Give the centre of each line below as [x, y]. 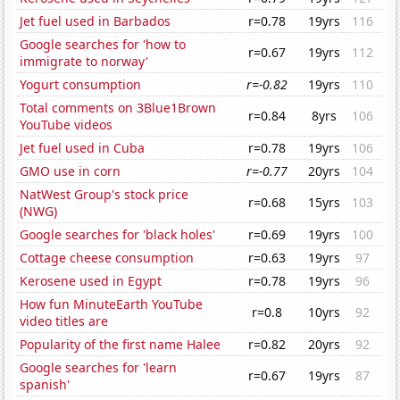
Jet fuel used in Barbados [96, 21]
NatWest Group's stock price [104, 195]
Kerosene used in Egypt [91, 281]
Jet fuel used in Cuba [83, 148]
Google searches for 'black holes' [118, 235]
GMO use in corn [71, 171]
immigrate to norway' [84, 62]
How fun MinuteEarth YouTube [112, 304]
